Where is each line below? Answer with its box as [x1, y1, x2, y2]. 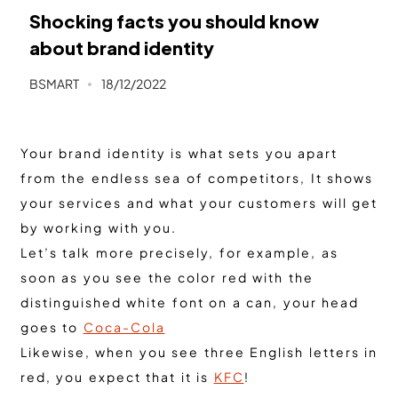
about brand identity [28, 36, 214, 60]
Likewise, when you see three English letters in [20, 343, 378, 360]
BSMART [28, 75, 79, 92]
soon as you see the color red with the [20, 268, 314, 285]
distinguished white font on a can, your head [20, 293, 359, 310]
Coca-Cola [83, 318, 165, 335]
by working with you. [20, 219, 177, 235]
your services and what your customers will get [20, 194, 378, 211]
